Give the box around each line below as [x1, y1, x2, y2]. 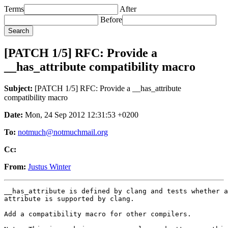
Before [100, 15, 122, 24]
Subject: [4, 83, 33, 93]
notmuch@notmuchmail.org [18, 127, 108, 136]
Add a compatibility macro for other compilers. [4, 210, 191, 218]
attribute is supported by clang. [4, 194, 134, 203]
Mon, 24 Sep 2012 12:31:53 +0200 [23, 110, 138, 119]
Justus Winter [28, 162, 71, 171]
